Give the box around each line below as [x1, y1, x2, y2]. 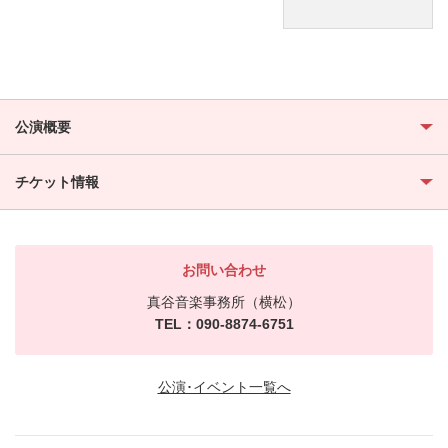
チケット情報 [15, 173, 99, 190]
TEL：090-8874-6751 [154, 315, 294, 332]
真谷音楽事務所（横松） [147, 293, 301, 310]
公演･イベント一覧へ [157, 378, 291, 395]
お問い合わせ [182, 261, 266, 278]
